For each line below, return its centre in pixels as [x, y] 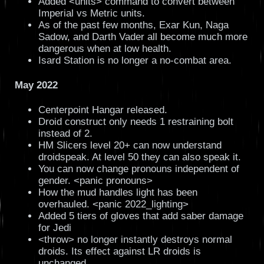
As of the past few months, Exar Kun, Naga [133, 25]
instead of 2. [65, 133]
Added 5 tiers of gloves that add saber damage [141, 216]
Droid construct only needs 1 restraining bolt [136, 121]
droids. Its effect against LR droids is [119, 251]
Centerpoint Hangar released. [103, 110]
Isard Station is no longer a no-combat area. [135, 60]
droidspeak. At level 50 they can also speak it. [139, 157]
